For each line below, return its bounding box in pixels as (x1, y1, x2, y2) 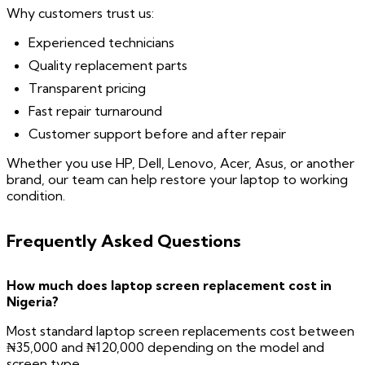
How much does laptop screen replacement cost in (7, 277, 332, 294)
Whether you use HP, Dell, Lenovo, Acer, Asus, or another (7, 155, 354, 172)
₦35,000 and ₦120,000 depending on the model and (7, 339, 324, 356)
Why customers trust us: (7, 5, 154, 22)
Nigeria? (7, 293, 59, 310)
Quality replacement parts (29, 57, 188, 74)
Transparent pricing (29, 80, 147, 97)
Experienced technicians (29, 34, 175, 51)
